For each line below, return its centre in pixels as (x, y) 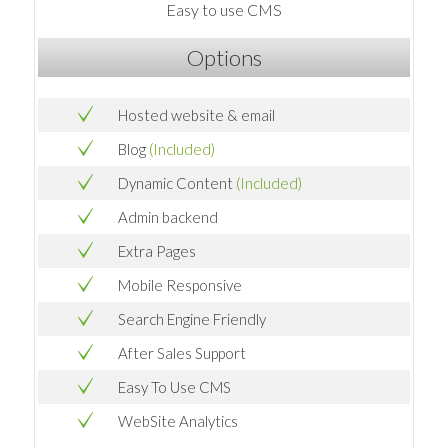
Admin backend (168, 216)
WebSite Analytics (178, 420)
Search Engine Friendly (192, 318)
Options (224, 57)
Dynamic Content (177, 182)
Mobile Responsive (180, 284)
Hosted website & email (196, 114)
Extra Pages (157, 250)
